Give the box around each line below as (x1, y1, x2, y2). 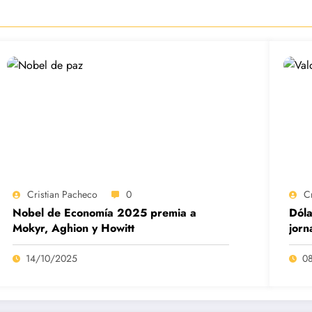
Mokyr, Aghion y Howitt (13, 220, 135, 237)
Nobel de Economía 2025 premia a (13, 205, 197, 221)
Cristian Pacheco (27, 187, 98, 202)
